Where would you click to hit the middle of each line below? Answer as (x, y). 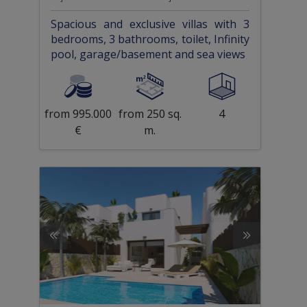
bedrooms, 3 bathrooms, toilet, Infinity (150, 39)
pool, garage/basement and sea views (148, 54)
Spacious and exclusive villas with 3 (150, 24)
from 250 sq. (150, 114)
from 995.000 (78, 114)
